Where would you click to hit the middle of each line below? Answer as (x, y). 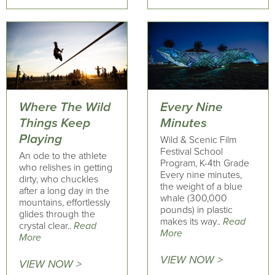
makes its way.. (191, 222)
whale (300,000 (193, 198)
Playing (41, 139)
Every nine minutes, (201, 175)
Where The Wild (65, 107)
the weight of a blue (201, 187)
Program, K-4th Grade (204, 163)
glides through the (57, 214)
